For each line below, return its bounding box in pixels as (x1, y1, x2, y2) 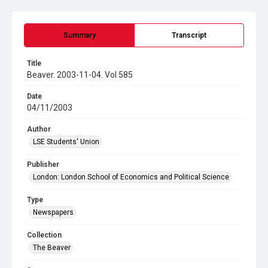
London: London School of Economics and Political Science (33, 173, 229, 181)
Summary (63, 31, 96, 39)
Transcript (172, 31, 206, 39)
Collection (27, 231, 62, 239)
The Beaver (33, 243, 71, 252)
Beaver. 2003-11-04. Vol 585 (27, 70, 133, 80)
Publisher (27, 160, 59, 169)
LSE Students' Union (33, 138, 99, 146)
